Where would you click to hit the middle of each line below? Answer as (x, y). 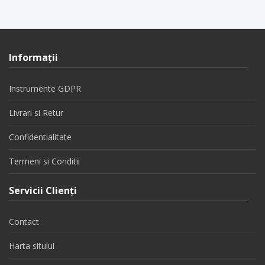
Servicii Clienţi (43, 190)
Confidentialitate (40, 137)
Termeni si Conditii (44, 161)
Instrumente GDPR (45, 88)
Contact (24, 222)
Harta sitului (32, 246)
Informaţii (33, 57)
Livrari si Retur (36, 113)
